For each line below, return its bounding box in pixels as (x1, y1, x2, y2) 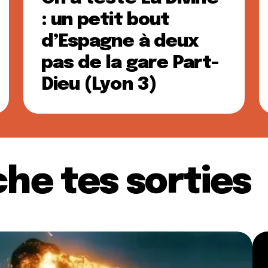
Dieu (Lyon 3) (41, 75, 157, 94)
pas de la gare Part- (41, 54, 218, 72)
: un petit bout (41, 11, 170, 29)
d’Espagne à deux (41, 32, 199, 51)
